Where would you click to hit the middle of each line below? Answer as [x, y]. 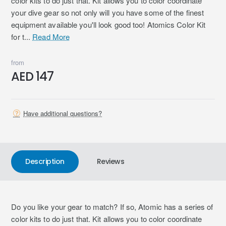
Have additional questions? [63, 113]
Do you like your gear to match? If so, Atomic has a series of [112, 207]
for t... [22, 37]
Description [45, 162]
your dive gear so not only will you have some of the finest [108, 13]
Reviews [110, 162]
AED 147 [33, 77]
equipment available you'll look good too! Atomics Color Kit [108, 25]
